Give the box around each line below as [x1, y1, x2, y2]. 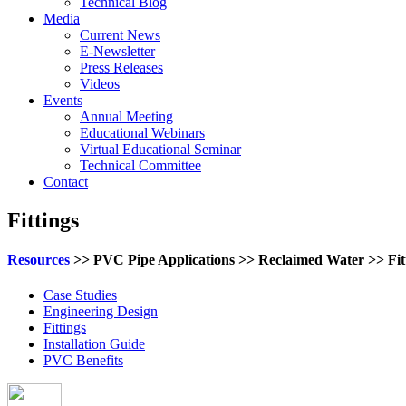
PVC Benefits [43, 353, 123, 369]
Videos [80, 76, 120, 92]
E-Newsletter [80, 43, 155, 59]
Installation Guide [43, 336, 145, 353]
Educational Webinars [80, 125, 205, 140]
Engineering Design [43, 304, 158, 320]
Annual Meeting [80, 109, 173, 124]
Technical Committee [80, 158, 201, 173]
